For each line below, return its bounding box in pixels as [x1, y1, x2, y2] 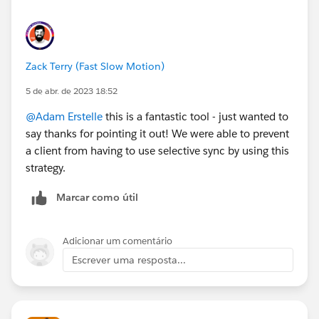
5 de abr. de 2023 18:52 [26, 84, 117, 97]
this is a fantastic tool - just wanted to [103, 109, 288, 123]
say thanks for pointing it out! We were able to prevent [26, 126, 289, 140]
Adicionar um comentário [63, 234, 172, 247]
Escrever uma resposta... [72, 253, 186, 266]
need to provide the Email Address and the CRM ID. [26, 11, 276, 25]
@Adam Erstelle [26, 109, 103, 123]
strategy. [26, 160, 68, 174]
